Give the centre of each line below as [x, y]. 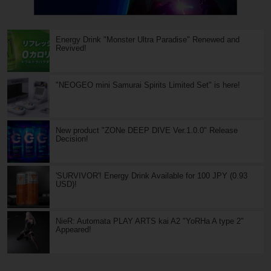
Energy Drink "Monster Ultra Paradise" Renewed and [148, 40]
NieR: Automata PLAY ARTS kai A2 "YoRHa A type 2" [150, 221]
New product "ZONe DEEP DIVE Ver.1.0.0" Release [147, 131]
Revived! [71, 48]
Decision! [72, 139]
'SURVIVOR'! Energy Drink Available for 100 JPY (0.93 [152, 176]
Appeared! [73, 230]
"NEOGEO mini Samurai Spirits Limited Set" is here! [148, 85]
